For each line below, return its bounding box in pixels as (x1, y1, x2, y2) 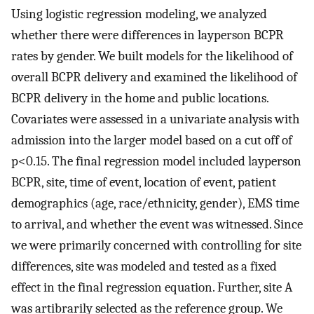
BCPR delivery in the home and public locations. (11, 90, 268, 106)
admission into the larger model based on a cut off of (11, 132, 292, 148)
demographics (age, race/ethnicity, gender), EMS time (11, 195, 299, 211)
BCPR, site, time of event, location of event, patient (11, 174, 276, 190)
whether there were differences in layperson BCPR (11, 27, 284, 43)
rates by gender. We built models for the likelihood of (11, 48, 293, 64)
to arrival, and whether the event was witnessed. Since (11, 216, 303, 232)
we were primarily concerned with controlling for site (11, 237, 301, 253)
